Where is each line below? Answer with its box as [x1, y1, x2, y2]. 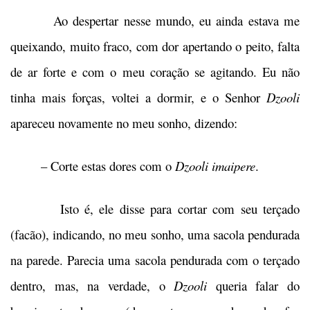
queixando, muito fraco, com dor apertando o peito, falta [10, 37, 300, 55]
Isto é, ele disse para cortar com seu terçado [10, 200, 300, 217]
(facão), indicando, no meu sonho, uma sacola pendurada [10, 226, 300, 243]
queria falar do [207, 277, 300, 294]
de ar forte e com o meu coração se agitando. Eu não [10, 63, 300, 80]
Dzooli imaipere [175, 157, 255, 174]
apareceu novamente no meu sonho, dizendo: [10, 114, 237, 131]
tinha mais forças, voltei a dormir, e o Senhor [10, 89, 266, 106]
